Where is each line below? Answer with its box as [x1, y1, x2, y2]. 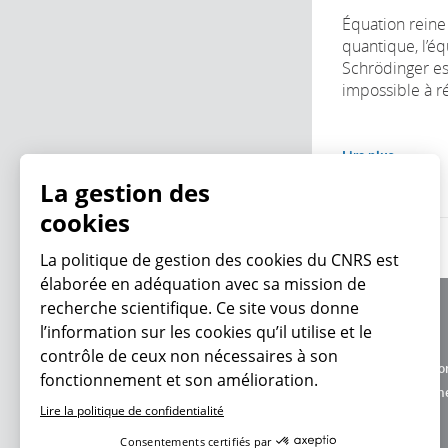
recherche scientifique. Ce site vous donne [40, 297, 359, 319]
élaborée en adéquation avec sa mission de [40, 273, 366, 295]
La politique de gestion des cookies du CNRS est [40, 249, 399, 271]
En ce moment [102, 369, 226, 396]
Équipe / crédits [342, 335, 431, 353]
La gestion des [40, 176, 210, 209]
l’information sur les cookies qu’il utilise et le [40, 321, 372, 343]
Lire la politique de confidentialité [40, 402, 224, 419]
